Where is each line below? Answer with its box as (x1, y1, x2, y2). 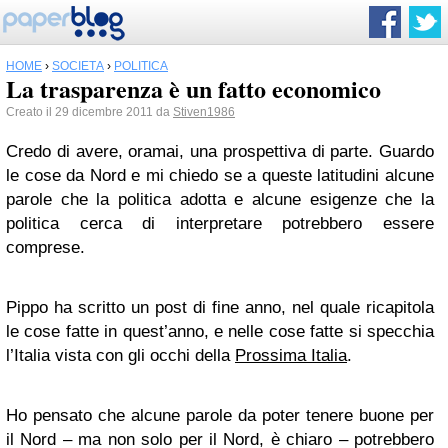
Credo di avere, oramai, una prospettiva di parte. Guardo (6, 142, 434, 161)
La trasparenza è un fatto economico (6, 71, 381, 106)
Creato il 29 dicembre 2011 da (6, 105, 173, 119)
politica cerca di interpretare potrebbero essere (6, 214, 434, 233)
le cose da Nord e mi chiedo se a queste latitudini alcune (6, 166, 434, 185)
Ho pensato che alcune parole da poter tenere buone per (6, 406, 434, 425)
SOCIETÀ (52, 59, 104, 73)
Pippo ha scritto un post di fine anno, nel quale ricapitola (6, 298, 434, 317)
